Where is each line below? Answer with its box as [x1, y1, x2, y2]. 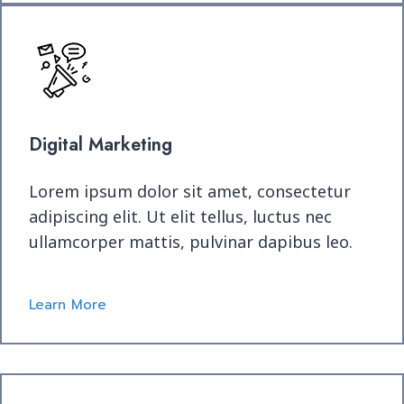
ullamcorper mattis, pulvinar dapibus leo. [29, 231, 353, 252]
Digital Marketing [29, 132, 172, 158]
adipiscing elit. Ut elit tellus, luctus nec [29, 206, 332, 227]
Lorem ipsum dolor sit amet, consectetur [29, 180, 351, 202]
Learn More [29, 295, 106, 315]
